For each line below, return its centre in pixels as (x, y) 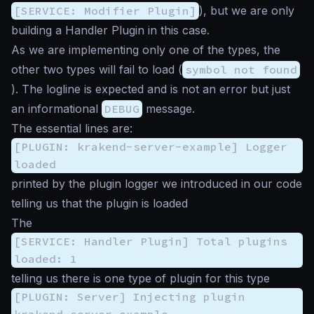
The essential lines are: (72, 128)
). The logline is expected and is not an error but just (151, 89)
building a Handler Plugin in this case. (110, 30)
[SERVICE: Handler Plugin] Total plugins (151, 241)
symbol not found (241, 69)
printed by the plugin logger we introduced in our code (157, 183)
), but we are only (247, 10)
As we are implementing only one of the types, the (146, 49)
